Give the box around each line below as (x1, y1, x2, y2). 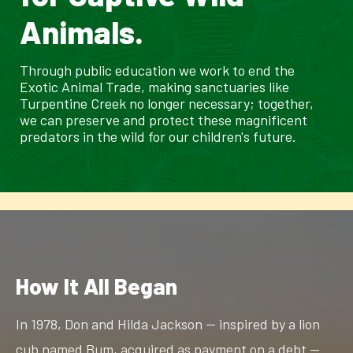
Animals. (20, 13, 143, 51)
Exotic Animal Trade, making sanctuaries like (20, 78, 289, 96)
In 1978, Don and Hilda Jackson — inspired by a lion (16, 314, 320, 333)
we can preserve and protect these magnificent (20, 111, 307, 129)
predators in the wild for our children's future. (20, 128, 296, 146)
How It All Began (16, 272, 177, 299)
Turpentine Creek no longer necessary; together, (20, 95, 314, 113)
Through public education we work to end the (20, 61, 295, 80)
